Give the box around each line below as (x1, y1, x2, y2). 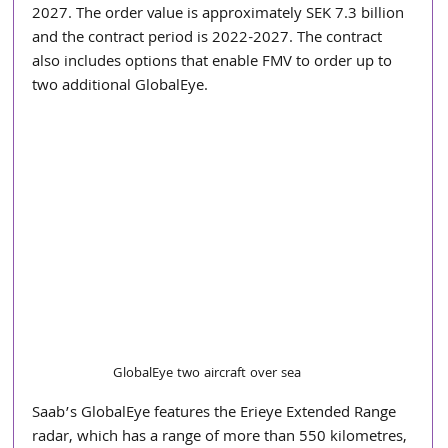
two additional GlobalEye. (32, 74, 209, 100)
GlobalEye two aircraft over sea (113, 363, 302, 386)
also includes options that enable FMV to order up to (32, 50, 397, 76)
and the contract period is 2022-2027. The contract (32, 26, 387, 52)
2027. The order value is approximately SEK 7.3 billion (32, 2, 409, 28)
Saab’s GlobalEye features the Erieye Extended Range (32, 401, 401, 428)
